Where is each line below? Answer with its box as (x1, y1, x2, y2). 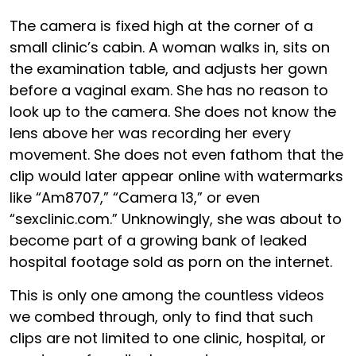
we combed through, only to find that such (10, 306, 313, 327)
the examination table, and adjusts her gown (10, 58, 327, 79)
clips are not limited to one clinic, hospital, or (10, 327, 326, 348)
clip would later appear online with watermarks (10, 165, 343, 186)
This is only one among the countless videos (10, 284, 324, 305)
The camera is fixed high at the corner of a (10, 15, 313, 36)
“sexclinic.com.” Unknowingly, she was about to (10, 208, 342, 229)
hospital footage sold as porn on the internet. (10, 251, 332, 272)
